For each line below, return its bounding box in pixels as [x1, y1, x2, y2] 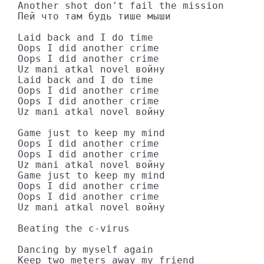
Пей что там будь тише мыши [18, 11, 171, 22]
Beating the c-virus [18, 223, 130, 234]
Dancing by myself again [18, 244, 153, 255]
